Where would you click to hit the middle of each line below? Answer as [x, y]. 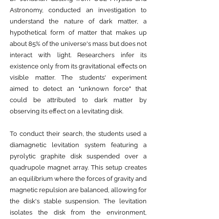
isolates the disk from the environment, [78, 212]
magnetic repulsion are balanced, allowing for [78, 190]
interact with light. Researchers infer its [78, 55]
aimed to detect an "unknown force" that [78, 89]
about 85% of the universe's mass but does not [78, 44]
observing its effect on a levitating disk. [66, 111]
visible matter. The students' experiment [78, 77]
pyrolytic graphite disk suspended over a [78, 156]
